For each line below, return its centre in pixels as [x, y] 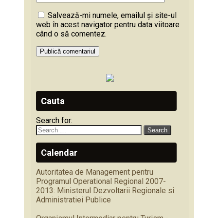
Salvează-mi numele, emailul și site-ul [112, 15]
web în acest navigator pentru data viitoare [108, 24]
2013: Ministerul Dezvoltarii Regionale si [105, 190]
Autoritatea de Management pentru [95, 172]
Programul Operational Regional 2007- [101, 181]
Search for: [54, 120]
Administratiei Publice [73, 200]
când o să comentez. [71, 34]
